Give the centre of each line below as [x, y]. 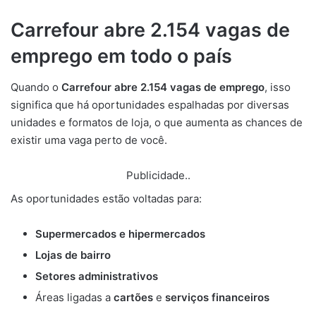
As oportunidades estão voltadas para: [106, 199]
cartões [133, 298]
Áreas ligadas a [74, 298]
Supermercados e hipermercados [120, 234]
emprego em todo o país [121, 56]
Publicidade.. [158, 176]
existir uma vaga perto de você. [89, 140]
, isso [278, 87]
